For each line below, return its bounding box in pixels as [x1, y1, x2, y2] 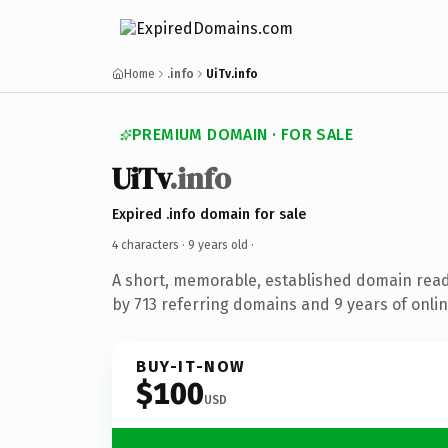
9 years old [188, 237, 248, 252]
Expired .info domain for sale [112, 205, 306, 223]
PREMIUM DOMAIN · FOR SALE [132, 125, 353, 144]
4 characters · [112, 237, 188, 252]
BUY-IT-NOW [136, 356, 246, 376]
